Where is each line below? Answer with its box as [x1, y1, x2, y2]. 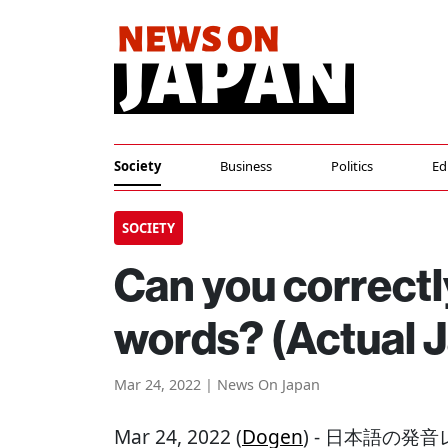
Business [220, 157, 273, 175]
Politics [331, 157, 374, 175]
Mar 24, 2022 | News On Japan [114, 375, 320, 394]
